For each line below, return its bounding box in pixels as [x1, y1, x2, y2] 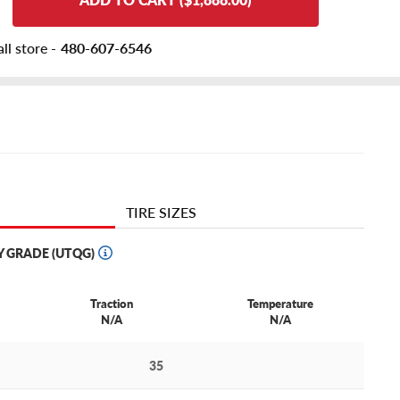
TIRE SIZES [125, 202, 196, 223]
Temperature [246, 295, 313, 312]
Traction [90, 295, 134, 312]
